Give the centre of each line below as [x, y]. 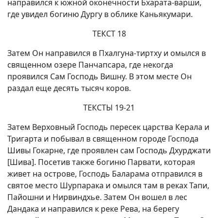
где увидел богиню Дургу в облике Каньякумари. [100, 14]
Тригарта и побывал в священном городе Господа [103, 139]
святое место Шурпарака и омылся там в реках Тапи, [108, 185]
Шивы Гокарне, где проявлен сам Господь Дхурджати [109, 150]
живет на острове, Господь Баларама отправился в [105, 174]
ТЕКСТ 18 [109, 34]
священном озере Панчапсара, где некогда [90, 65]
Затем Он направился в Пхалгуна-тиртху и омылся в [107, 53]
